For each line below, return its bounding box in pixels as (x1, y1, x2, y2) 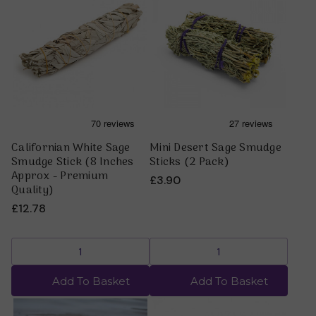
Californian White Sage (11, 138, 130, 157)
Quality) (11, 181, 54, 200)
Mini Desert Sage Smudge (150, 138, 281, 157)
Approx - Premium (11, 166, 108, 186)
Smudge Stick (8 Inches (11, 152, 134, 171)
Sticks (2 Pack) (150, 152, 229, 171)
